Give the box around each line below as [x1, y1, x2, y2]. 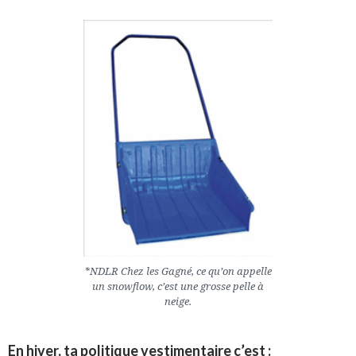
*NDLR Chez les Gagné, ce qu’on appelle [84, 263, 272, 278]
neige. [164, 293, 192, 308]
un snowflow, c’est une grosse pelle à [92, 278, 264, 293]
